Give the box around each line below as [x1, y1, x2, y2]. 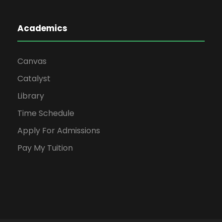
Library [17, 90, 44, 102]
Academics [17, 22, 67, 34]
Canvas [17, 55, 47, 67]
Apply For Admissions [17, 124, 100, 136]
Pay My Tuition [17, 142, 73, 154]
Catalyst [17, 72, 51, 84]
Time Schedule [17, 107, 74, 119]
